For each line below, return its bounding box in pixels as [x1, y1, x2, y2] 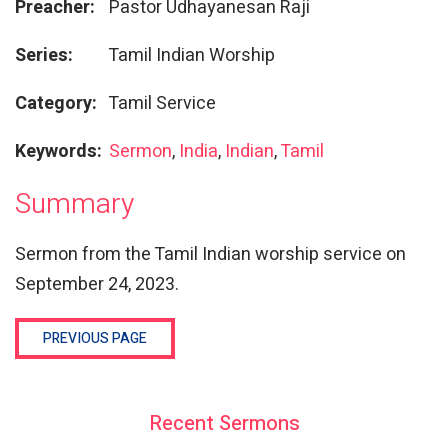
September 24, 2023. [15, 270, 179, 298]
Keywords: [15, 138, 102, 166]
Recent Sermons [148, 409, 300, 439]
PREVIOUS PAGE [43, 327, 147, 349]
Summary [15, 183, 134, 225]
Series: [15, 42, 73, 70]
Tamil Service [105, 90, 216, 118]
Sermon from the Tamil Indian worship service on [15, 240, 406, 268]
